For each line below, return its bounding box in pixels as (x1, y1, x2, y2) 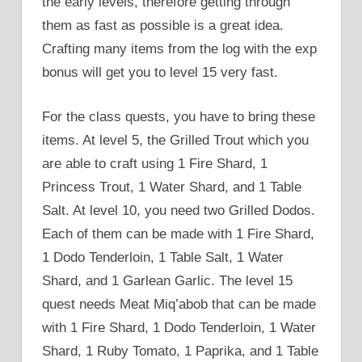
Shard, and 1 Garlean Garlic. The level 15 (42, 272, 293, 288)
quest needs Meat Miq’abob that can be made (42, 296, 316, 312)
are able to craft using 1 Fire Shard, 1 (42, 155, 267, 171)
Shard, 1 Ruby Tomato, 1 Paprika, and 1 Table (42, 343, 318, 359)
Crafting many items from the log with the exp (42, 41, 317, 57)
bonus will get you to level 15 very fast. (42, 65, 278, 81)
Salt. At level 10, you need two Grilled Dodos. (42, 202, 315, 218)
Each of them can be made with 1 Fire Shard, (42, 225, 314, 242)
